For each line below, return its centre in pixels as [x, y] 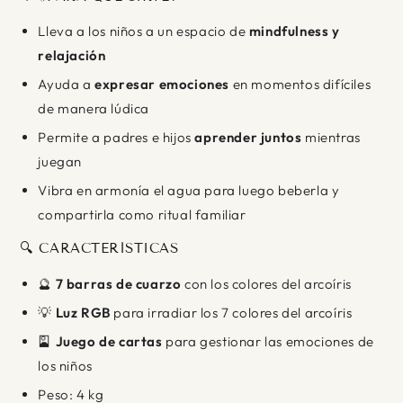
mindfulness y [294, 31]
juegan [60, 162]
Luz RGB [83, 312]
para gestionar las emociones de [268, 341]
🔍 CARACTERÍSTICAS [99, 249]
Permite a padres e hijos [116, 138]
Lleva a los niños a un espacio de [143, 31]
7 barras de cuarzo [118, 283]
